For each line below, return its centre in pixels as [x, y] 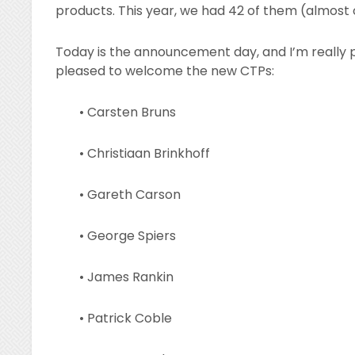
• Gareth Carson [130, 194]
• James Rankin [127, 277]
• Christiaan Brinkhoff [145, 153]
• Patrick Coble [126, 318]
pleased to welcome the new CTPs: [165, 71]
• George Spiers [128, 235]
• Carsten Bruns [128, 112]
